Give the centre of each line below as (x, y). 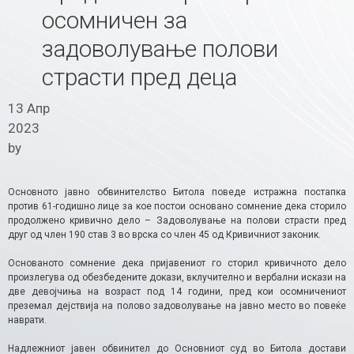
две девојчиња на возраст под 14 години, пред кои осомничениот (177, 291)
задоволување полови (160, 49)
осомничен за (114, 21)
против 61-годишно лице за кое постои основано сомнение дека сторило (177, 206)
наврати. (27, 320)
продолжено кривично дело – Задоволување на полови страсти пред (177, 220)
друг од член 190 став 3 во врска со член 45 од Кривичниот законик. (164, 234)
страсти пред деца (139, 77)
